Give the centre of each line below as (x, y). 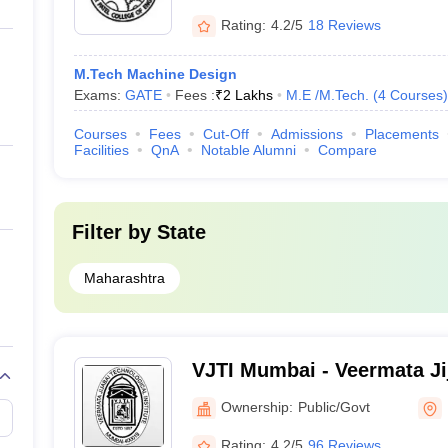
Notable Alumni (248, 150)
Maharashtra (124, 278)
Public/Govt (333, 406)
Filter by (114, 232)
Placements (401, 134)
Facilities (101, 150)
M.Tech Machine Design (155, 74)
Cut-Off (225, 134)
